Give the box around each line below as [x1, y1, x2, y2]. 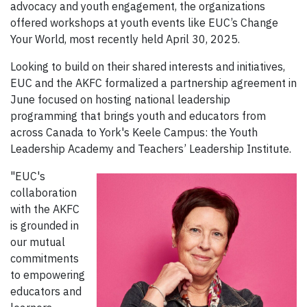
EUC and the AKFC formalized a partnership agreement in [10, 75, 297, 90]
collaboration [10, 185, 77, 199]
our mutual [10, 234, 65, 249]
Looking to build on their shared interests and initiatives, [10, 59, 285, 73]
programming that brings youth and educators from [10, 108, 266, 123]
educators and [10, 284, 82, 298]
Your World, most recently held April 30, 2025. [10, 32, 240, 46]
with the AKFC [10, 201, 79, 216]
